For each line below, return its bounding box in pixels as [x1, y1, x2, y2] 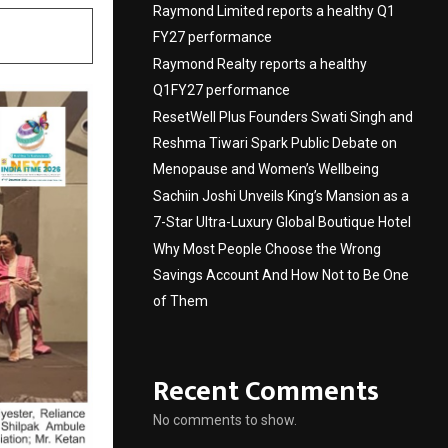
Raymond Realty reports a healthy [153, 55, 367, 72]
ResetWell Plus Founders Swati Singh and [153, 108, 413, 125]
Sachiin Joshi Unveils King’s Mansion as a [153, 187, 409, 204]
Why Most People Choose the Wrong [153, 240, 381, 257]
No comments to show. [153, 411, 297, 428]
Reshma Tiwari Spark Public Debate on [153, 134, 397, 151]
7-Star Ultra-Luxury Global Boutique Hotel [153, 213, 411, 230]
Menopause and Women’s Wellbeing [153, 160, 379, 177]
